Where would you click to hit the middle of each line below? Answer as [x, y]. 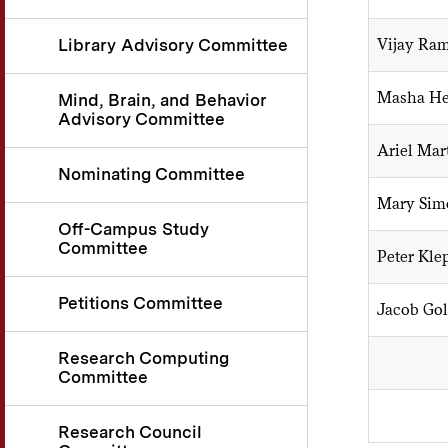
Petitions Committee [140, 303]
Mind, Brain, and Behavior [162, 100]
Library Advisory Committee [173, 45]
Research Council [130, 432]
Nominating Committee [151, 174]
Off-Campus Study [133, 229]
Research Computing [143, 358]
